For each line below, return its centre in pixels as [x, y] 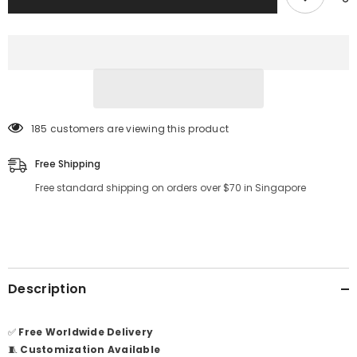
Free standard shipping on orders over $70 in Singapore [171, 187]
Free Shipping [68, 163]
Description [47, 288]
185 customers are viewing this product [130, 128]
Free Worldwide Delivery [86, 331]
